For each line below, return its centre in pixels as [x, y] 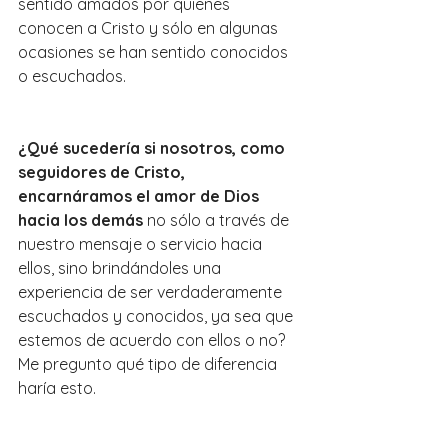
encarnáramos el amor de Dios [140, 196]
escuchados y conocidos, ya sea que [157, 316]
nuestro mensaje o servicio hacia [142, 244]
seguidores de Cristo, [103, 172]
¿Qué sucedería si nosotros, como [153, 148]
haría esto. [57, 388]
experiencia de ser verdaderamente [152, 292]
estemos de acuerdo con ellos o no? [153, 340]
